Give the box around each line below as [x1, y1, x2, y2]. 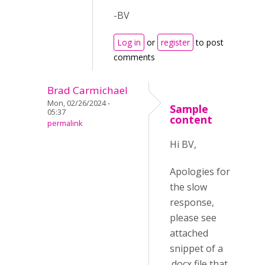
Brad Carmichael [47, 83, 128, 97]
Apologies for [170, 165, 230, 178]
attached [170, 227, 208, 240]
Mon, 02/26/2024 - [47, 98, 110, 108]
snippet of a [170, 242, 223, 255]
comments [114, 51, 155, 63]
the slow [170, 180, 207, 193]
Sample [170, 102, 208, 116]
